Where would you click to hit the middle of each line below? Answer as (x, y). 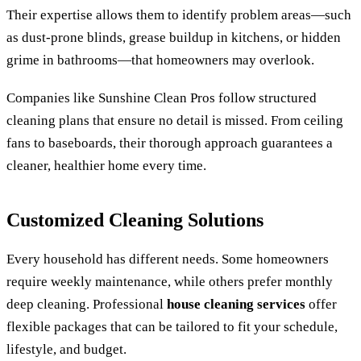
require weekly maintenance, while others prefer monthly (170, 282)
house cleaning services (236, 305)
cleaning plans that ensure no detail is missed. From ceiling (175, 121)
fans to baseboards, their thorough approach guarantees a (170, 143)
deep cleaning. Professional (87, 305)
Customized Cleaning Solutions (135, 220)
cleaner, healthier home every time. (106, 166)
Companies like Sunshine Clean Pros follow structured (162, 98)
